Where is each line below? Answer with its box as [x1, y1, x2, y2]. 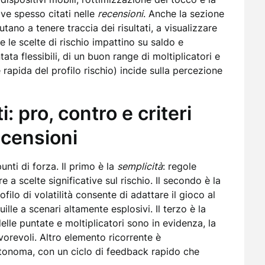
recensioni [98, 8, 143, 20]
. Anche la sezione [143, 8, 224, 20]
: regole [163, 160, 196, 172]
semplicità [117, 160, 163, 172]
